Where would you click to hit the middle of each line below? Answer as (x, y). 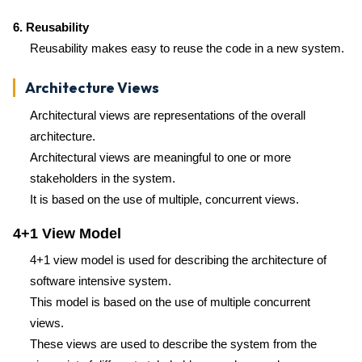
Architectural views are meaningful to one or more (160, 157)
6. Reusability (51, 27)
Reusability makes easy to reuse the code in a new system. (187, 48)
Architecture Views (92, 88)
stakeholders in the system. (103, 178)
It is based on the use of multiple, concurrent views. (164, 199)
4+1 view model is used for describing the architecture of (178, 260)
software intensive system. (101, 281)
